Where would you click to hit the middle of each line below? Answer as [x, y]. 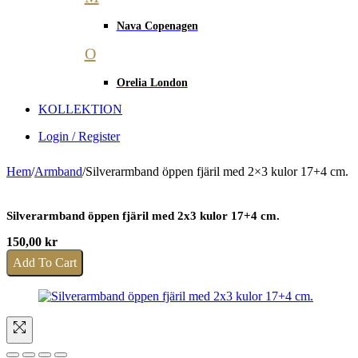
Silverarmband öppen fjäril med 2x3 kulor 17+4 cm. [143, 215]
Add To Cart [45, 262]
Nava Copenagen [157, 26]
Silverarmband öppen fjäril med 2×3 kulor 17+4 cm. [217, 171]
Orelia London [152, 82]
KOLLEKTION [80, 109]
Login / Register [79, 136]
